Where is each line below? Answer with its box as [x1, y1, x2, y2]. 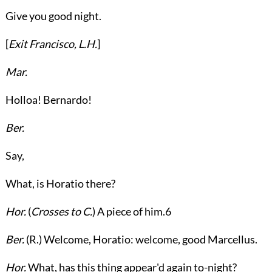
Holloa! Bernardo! [5, 93, 92, 106]
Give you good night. [5, 9, 101, 22]
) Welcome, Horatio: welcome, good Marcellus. [38, 233, 257, 246]
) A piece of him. [92, 205, 165, 218]
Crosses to [30, 205, 83, 218]
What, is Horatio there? [5, 177, 115, 190]
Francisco [29, 37, 74, 50]
